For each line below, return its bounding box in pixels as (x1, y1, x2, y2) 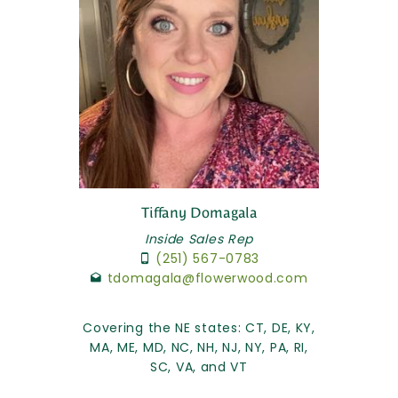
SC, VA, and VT (150, 357, 248, 376)
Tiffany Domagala (140, 203, 258, 221)
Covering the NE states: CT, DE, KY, (83, 318, 315, 337)
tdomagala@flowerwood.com (107, 268, 308, 287)
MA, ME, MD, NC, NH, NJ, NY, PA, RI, (90, 338, 308, 356)
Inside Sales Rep (144, 229, 254, 248)
